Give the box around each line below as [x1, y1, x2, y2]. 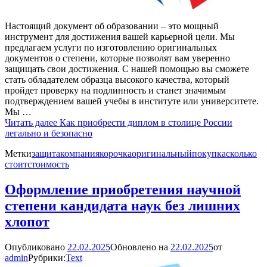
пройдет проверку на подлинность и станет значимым [5, 85, 226, 96]
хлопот [5, 214, 49, 230]
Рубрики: [28, 253, 66, 263]
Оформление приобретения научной [5, 182, 241, 198]
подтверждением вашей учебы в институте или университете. [5, 96, 259, 107]
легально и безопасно [5, 128, 92, 139]
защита [32, 148, 60, 159]
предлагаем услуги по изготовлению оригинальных [5, 42, 217, 53]
